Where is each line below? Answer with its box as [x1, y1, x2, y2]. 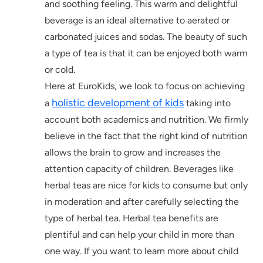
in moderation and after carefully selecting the [45, 196, 239, 208]
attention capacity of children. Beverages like [45, 163, 234, 175]
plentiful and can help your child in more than [45, 229, 234, 241]
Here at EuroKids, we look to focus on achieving [45, 80, 245, 92]
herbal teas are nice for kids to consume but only [45, 180, 248, 191]
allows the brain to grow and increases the [45, 147, 221, 159]
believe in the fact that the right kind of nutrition [45, 130, 248, 142]
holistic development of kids [52, 96, 184, 110]
